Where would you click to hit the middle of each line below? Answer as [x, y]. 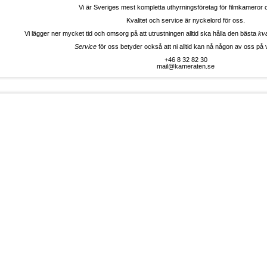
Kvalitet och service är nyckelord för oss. [186, 20]
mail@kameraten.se [186, 66]
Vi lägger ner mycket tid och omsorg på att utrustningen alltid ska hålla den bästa [141, 33]
